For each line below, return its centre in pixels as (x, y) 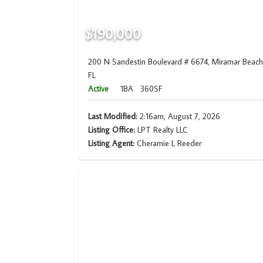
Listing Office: (112, 130)
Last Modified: (113, 117)
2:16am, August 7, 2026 (179, 117)
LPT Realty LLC (162, 130)
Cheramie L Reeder (169, 144)
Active (99, 89)
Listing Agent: (113, 144)
